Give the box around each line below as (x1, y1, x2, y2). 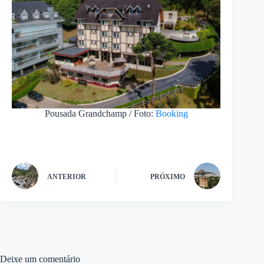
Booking (155, 108, 188, 119)
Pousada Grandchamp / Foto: (44, 108, 156, 119)
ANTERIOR (47, 172, 86, 181)
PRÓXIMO (150, 172, 186, 181)
